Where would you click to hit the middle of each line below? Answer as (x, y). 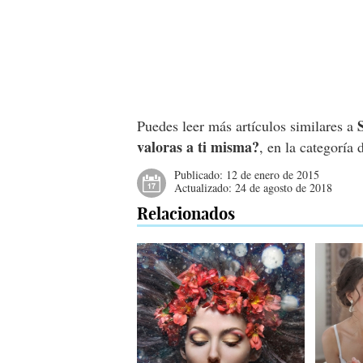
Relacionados (186, 214)
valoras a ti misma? (199, 147)
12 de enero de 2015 (273, 175)
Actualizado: (205, 188)
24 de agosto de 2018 (284, 188)
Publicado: (201, 175)
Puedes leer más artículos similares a (248, 126)
